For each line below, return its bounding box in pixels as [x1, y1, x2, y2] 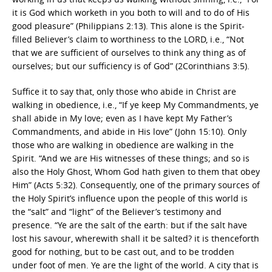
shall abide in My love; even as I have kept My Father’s [12, 112, 233, 124]
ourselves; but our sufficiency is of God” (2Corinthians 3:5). [12, 60, 250, 72]
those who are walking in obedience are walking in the [12, 139, 234, 151]
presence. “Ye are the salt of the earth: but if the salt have [12, 219, 247, 231]
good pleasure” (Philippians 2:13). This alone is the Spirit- [12, 20, 245, 32]
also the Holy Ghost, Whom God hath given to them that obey [12, 166, 260, 177]
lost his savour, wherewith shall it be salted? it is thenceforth [12, 233, 259, 244]
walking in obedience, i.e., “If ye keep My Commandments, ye [12, 99, 259, 110]
